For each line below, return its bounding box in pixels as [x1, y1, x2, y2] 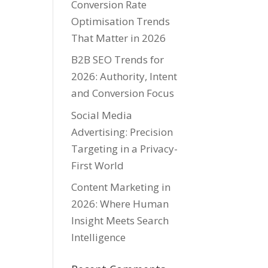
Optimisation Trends [71, 14, 170, 28]
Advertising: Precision [71, 124, 173, 139]
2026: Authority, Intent [71, 69, 178, 83]
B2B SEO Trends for [71, 53, 165, 66]
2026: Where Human [71, 197, 169, 211]
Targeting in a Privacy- [71, 141, 178, 156]
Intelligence [71, 230, 126, 244]
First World [71, 158, 124, 172]
